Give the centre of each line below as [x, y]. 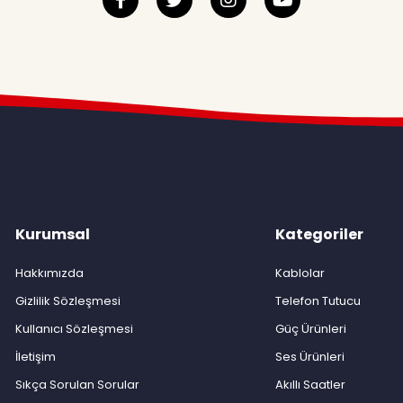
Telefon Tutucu [318, 300]
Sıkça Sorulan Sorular [77, 384]
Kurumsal [52, 234]
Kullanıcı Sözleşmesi [74, 328]
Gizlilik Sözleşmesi [67, 300]
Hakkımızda [49, 273]
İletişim [35, 356]
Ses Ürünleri [310, 356]
